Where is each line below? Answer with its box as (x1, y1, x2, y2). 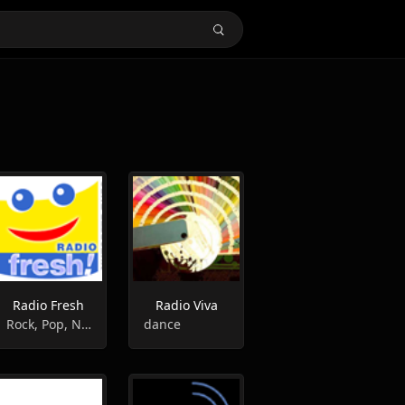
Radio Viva (155, 297, 218, 314)
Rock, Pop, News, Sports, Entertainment (80, 316, 91, 333)
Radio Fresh (13, 297, 85, 314)
